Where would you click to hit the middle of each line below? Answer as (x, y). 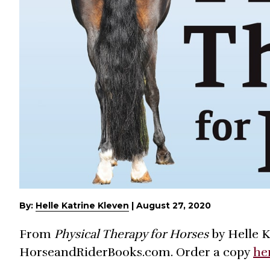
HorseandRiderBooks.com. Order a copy (136, 253)
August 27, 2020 (174, 206)
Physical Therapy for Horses (131, 234)
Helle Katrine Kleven (82, 206)
